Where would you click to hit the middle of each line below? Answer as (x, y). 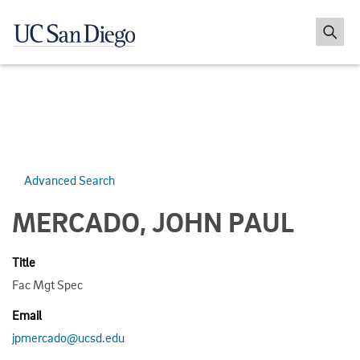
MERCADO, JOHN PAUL (153, 221)
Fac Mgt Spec (47, 284)
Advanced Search (70, 180)
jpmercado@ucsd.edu (68, 337)
